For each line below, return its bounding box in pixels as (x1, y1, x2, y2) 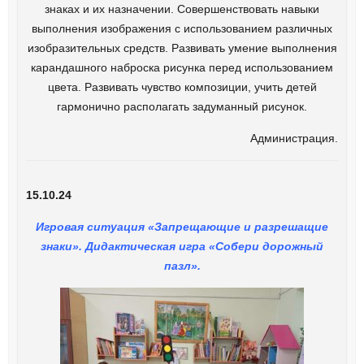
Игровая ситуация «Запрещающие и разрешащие (36, 219, 328, 233)
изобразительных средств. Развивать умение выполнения (27, 41, 337, 54)
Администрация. (250, 131, 339, 145)
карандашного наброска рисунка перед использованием (31, 60, 333, 74)
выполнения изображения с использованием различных (32, 21, 332, 35)
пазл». (163, 258, 201, 272)
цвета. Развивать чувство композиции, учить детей (47, 80, 317, 93)
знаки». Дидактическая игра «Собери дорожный (41, 239, 323, 253)
